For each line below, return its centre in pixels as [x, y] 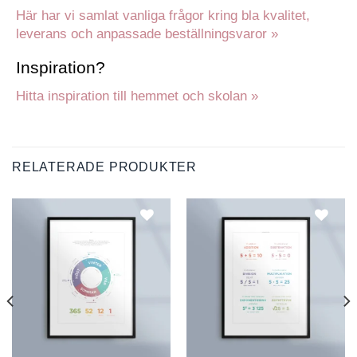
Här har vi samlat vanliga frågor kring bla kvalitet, [163, 15]
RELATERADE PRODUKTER [104, 167]
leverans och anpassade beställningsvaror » [147, 33]
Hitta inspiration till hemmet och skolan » [137, 96]
